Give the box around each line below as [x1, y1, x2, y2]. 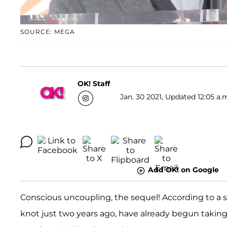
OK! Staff [78, 79, 110, 88]
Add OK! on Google [147, 165, 219, 175]
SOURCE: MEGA [20, 28, 75, 36]
